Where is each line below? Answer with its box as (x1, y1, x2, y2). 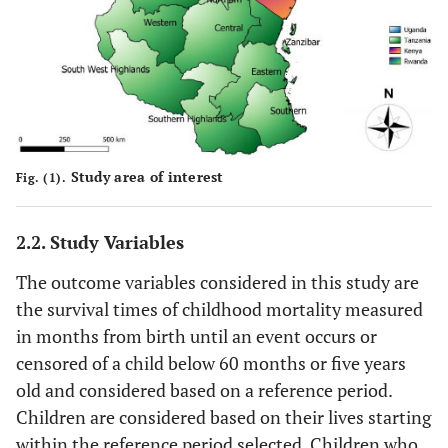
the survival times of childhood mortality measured (16, 296, 423, 321)
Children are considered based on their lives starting (16, 404, 431, 429)
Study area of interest (66, 166, 224, 186)
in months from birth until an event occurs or (16, 323, 377, 348)
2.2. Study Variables (16, 229, 184, 254)
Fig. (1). (16, 169, 67, 185)
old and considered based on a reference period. (16, 377, 392, 402)
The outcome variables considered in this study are (16, 269, 419, 294)
